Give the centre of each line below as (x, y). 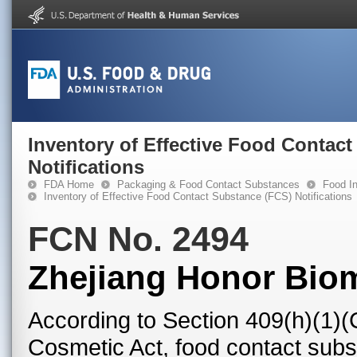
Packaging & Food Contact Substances (208, 184)
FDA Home (69, 184)
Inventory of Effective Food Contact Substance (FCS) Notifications (198, 196)
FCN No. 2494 (138, 239)
